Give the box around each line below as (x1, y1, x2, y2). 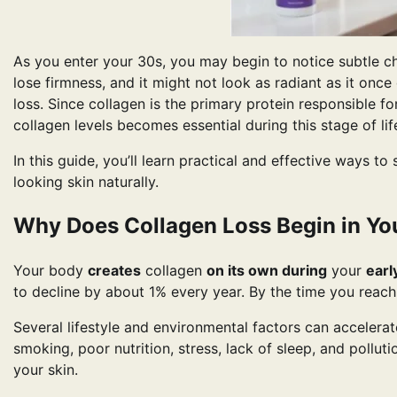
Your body (13, 261, 88, 279)
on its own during (206, 261, 327, 279)
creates (88, 261, 141, 279)
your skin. (13, 360, 78, 378)
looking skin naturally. (13, 173, 159, 191)
